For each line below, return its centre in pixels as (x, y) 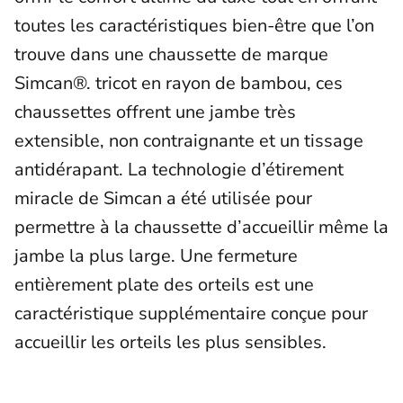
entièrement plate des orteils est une (164, 284)
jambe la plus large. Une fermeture (156, 255)
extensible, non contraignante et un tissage (189, 140)
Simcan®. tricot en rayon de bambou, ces (179, 83)
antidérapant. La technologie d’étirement (179, 169)
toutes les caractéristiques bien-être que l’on (194, 25)
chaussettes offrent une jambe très (155, 112)
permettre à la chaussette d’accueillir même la (201, 227)
